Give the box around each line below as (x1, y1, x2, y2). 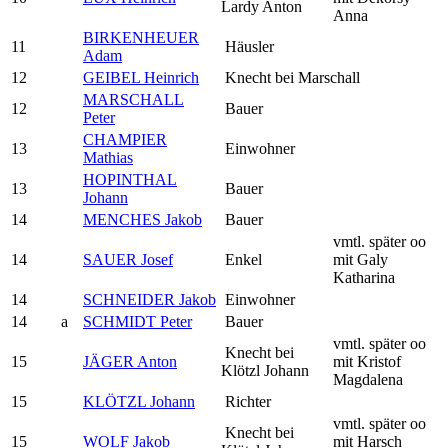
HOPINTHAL (83, 170, 177, 188)
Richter (221, 392, 271, 410)
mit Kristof (333, 352, 401, 370)
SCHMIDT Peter (83, 312, 192, 330)
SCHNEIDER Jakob (83, 290, 216, 308)
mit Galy (333, 250, 388, 268)
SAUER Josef (83, 250, 173, 268)
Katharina (333, 268, 395, 286)
